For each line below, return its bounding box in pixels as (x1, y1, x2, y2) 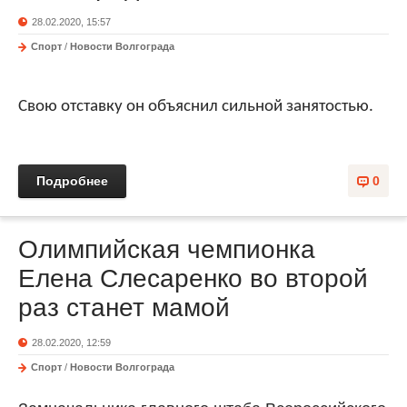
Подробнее (36, 174, 108, 189)
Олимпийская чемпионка (18, 235, 315, 264)
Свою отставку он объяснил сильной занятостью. (18, 97, 377, 115)
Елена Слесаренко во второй (18, 264, 368, 293)
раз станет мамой (18, 293, 230, 323)
